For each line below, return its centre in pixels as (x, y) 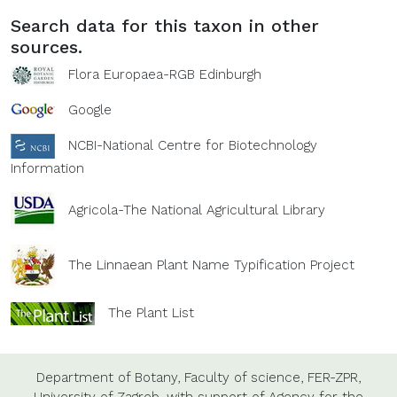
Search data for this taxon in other (165, 25)
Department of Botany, (108, 377)
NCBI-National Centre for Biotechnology (193, 145)
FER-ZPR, (334, 377)
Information (47, 168)
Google (90, 109)
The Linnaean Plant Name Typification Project (211, 265)
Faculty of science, (244, 377)
